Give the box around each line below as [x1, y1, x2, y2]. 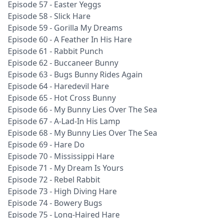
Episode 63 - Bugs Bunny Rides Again [8, 69, 143, 80]
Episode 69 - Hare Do [8, 139, 85, 150]
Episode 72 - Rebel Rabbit [8, 174, 100, 185]
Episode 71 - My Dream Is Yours [8, 163, 124, 173]
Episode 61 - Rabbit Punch [8, 46, 103, 56]
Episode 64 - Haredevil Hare [8, 81, 109, 91]
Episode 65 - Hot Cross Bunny [8, 92, 116, 103]
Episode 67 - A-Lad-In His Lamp [8, 116, 120, 127]
